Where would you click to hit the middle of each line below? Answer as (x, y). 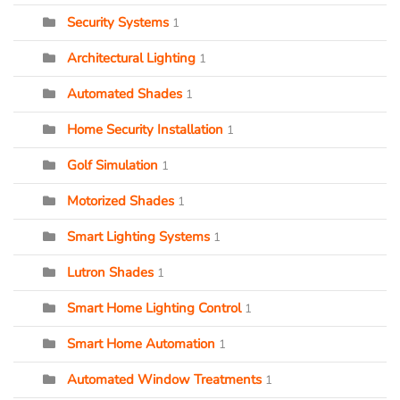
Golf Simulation (112, 165)
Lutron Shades (110, 272)
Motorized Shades (121, 201)
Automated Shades (125, 94)
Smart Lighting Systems (138, 237)
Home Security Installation (145, 129)
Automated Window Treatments (164, 379)
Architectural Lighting (131, 58)
